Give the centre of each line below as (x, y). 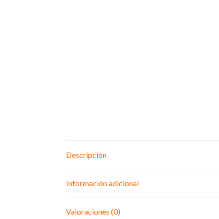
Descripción (86, 154)
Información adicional (102, 183)
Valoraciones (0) (93, 211)
